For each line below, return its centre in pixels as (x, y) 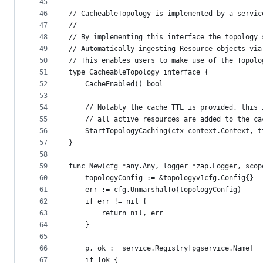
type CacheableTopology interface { (139, 73)
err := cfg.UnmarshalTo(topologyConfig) (163, 190)
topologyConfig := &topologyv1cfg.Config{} (169, 178)
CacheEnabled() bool (124, 84)
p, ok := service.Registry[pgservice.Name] (169, 249)
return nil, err (132, 213)
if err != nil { (116, 202)
